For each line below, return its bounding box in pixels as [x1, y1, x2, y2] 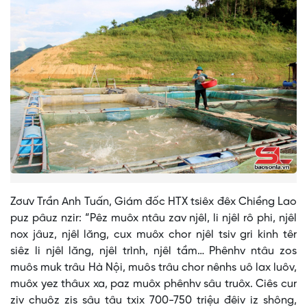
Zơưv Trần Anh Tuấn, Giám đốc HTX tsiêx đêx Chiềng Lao [10, 196, 297, 208]
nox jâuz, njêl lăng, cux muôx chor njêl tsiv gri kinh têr [10, 229, 297, 241]
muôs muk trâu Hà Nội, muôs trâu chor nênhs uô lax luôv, [10, 262, 297, 274]
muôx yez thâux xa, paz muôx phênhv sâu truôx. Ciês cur [10, 278, 297, 291]
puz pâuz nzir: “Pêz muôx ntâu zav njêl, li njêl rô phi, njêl [10, 212, 297, 225]
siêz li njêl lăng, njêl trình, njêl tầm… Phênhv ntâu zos [10, 245, 297, 258]
